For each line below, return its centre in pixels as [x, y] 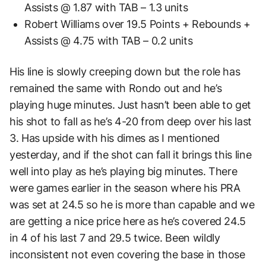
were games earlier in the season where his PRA [125, 188]
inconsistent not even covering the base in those [127, 254]
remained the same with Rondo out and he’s [116, 88]
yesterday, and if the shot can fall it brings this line [131, 154]
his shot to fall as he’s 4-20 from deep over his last [131, 121]
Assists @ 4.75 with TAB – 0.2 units [109, 40]
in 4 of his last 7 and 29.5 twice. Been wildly [115, 237]
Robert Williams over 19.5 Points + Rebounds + [137, 24]
